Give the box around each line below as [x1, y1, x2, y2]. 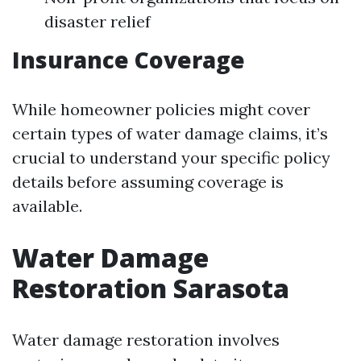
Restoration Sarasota [12, 271, 289, 305]
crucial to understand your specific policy [12, 147, 330, 168]
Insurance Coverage [12, 44, 245, 75]
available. [12, 196, 82, 216]
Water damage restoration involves [12, 330, 280, 350]
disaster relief [44, 11, 151, 31]
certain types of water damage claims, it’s [12, 123, 328, 143]
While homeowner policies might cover [12, 99, 310, 119]
